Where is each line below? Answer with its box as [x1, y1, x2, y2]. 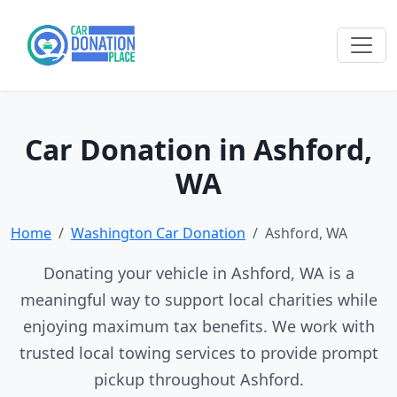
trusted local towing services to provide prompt [19, 342, 378, 363]
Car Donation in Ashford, [25, 130, 372, 168]
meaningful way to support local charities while [19, 289, 378, 310]
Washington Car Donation [71, 223, 245, 243]
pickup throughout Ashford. [93, 369, 304, 390]
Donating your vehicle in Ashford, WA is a [43, 262, 354, 284]
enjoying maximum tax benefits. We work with [22, 315, 375, 337]
